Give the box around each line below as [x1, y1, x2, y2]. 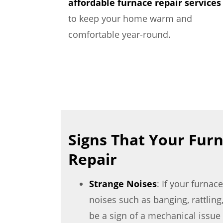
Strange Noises [89, 178, 157, 190]
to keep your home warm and [68, 12, 192, 24]
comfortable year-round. [68, 28, 171, 40]
